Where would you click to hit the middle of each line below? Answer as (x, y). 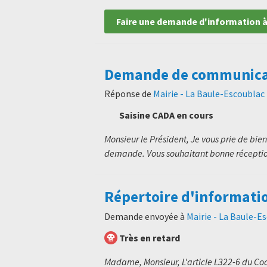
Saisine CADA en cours (166, 115)
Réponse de (129, 94)
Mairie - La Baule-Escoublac (209, 94)
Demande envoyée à (145, 216)
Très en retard (150, 237)
